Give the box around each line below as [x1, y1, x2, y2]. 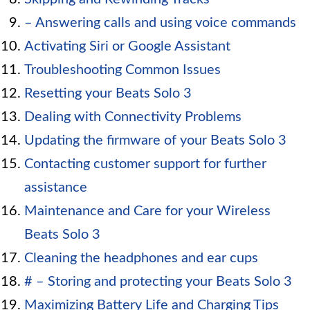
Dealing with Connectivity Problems [24, 110, 241, 125]
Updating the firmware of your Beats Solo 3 [24, 134, 286, 148]
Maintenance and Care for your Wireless [24, 204, 271, 219]
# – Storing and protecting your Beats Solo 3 [24, 275, 292, 289]
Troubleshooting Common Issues [24, 63, 221, 77]
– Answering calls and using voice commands [24, 16, 296, 30]
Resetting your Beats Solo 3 [24, 86, 192, 101]
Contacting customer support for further [24, 157, 266, 172]
